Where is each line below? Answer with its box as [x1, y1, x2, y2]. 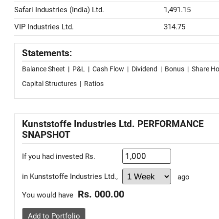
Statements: [22, 48, 72, 59]
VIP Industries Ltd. [14, 22, 74, 31]
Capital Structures [22, 80, 77, 88]
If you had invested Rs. [22, 152, 95, 161]
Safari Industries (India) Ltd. [14, 5, 104, 14]
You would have [22, 191, 75, 199]
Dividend [131, 65, 157, 73]
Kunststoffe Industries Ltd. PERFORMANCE [22, 119, 204, 130]
